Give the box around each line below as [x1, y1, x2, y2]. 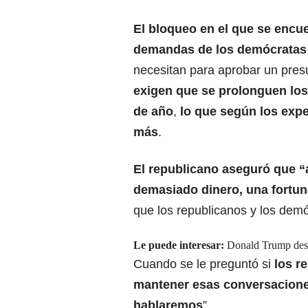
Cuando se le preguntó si [133, 257, 274, 272]
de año [133, 104, 173, 119]
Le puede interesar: [133, 239, 227, 252]
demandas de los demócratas [133, 43, 307, 57]
